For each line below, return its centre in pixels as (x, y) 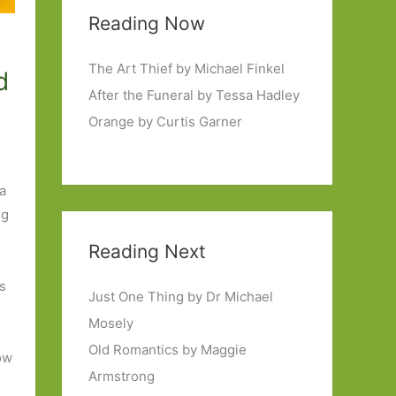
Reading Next (147, 252)
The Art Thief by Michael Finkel (187, 69)
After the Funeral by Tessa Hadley (194, 95)
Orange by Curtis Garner (165, 122)
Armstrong (122, 377)
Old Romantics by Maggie (168, 350)
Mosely (111, 324)
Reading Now (147, 23)
